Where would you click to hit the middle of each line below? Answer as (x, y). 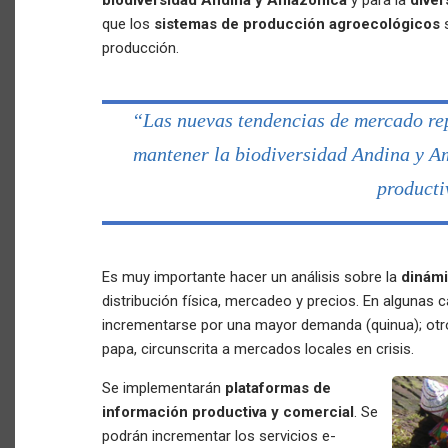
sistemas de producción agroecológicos (297, 24)
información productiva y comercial (228, 412)
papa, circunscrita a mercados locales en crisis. (258, 349)
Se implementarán (163, 388)
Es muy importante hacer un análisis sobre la (251, 277)
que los (128, 24)
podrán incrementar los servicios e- (219, 436)
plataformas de (278, 388)
